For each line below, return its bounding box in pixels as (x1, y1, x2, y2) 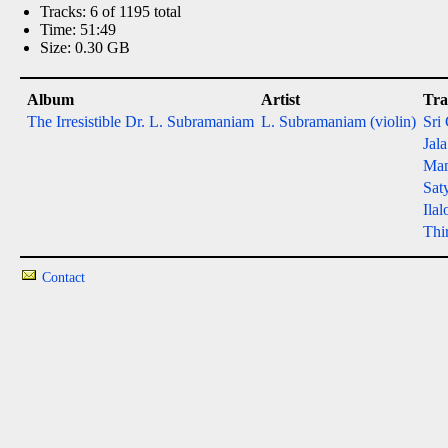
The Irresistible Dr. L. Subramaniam (27, 113, 254, 130)
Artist (261, 91, 300, 108)
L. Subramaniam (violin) (261, 113, 416, 130)
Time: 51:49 (40, 21, 116, 38)
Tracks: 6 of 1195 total (40, 3, 181, 20)
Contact (42, 270, 85, 285)
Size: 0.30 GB (40, 39, 130, 56)
